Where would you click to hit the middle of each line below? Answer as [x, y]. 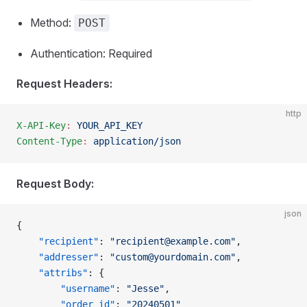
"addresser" [58, 257]
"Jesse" [145, 289]
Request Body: [55, 184]
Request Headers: [64, 84]
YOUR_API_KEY [107, 126]
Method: [52, 23]
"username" [66, 289]
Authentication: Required [91, 54]
